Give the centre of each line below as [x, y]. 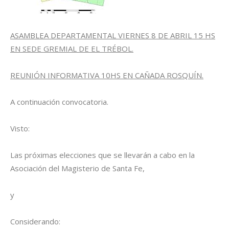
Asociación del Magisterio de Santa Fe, [77, 168]
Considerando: [35, 221]
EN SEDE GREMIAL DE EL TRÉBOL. [72, 49]
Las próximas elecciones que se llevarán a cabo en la [102, 155]
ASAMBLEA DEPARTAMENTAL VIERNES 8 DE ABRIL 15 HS [113, 35]
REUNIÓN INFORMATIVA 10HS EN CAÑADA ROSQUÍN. [107, 75]
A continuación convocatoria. [59, 102]
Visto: [20, 128]
